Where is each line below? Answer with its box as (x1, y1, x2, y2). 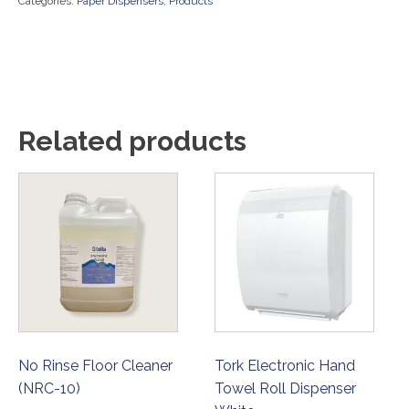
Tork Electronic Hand (215, 356, 356, 374)
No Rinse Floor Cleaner (18, 356, 173, 374)
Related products (18, 124, 246, 157)
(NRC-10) (18, 379, 80, 397)
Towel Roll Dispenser (215, 379, 357, 397)
